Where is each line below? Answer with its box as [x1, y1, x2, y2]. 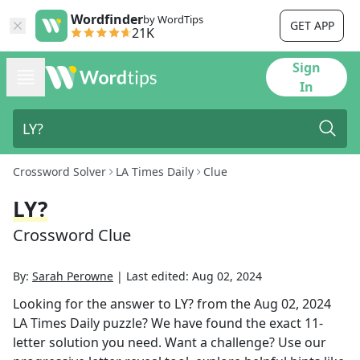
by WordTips [143, 12, 203, 27]
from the [194, 295, 254, 313]
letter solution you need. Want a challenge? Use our [13, 333, 326, 351]
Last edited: [126, 268, 192, 284]
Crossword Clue [13, 224, 131, 246]
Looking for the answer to [13, 295, 174, 313]
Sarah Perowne [32, 268, 113, 284]
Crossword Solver [13, 164, 106, 179]
